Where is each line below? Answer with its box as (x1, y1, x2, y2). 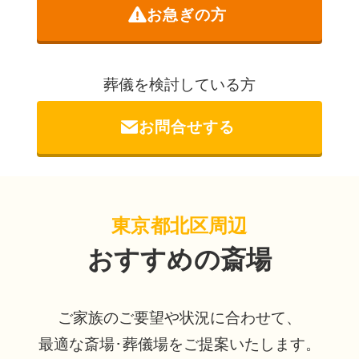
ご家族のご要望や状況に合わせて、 (58, 309, 301, 326)
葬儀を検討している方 (103, 75, 256, 93)
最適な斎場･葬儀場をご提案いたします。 (38, 335, 321, 353)
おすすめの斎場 (87, 245, 272, 275)
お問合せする (138, 118, 235, 135)
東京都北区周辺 (111, 215, 248, 237)
